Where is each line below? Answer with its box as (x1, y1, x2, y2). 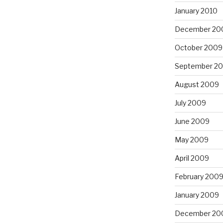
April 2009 (174, 153, 209, 162)
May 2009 (174, 135, 209, 144)
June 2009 (174, 116, 210, 125)
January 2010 (174, 6, 218, 15)
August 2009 (174, 80, 219, 89)
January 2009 (174, 190, 219, 199)
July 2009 (174, 98, 206, 107)
